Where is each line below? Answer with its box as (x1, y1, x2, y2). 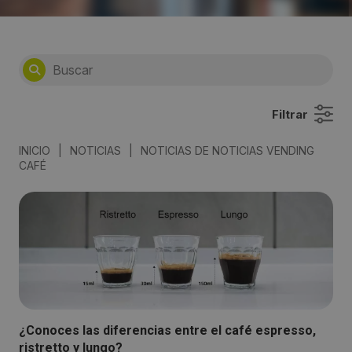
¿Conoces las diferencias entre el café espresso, (19, 323, 316, 339)
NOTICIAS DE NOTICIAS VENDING (137, 144, 314, 158)
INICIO (19, 144, 50, 158)
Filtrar (272, 107, 308, 123)
